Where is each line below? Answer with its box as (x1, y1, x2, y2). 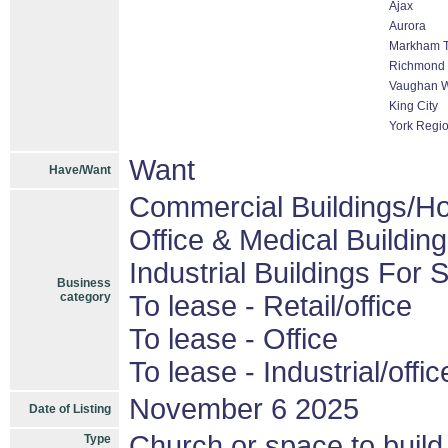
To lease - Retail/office (129, 290, 412, 322)
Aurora (389, 19, 426, 33)
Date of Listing (29, 402, 111, 416)
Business (57, 276, 111, 290)
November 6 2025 (129, 393, 359, 425)
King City (389, 99, 438, 113)
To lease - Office (129, 323, 338, 355)
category (60, 290, 111, 304)
